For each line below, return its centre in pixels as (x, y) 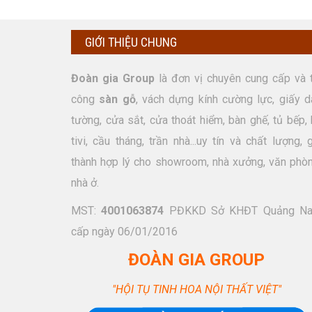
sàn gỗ (117, 99)
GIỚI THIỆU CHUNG (131, 42)
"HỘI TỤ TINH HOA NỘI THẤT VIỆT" (196, 289)
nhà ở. (85, 183)
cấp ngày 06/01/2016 (124, 232)
